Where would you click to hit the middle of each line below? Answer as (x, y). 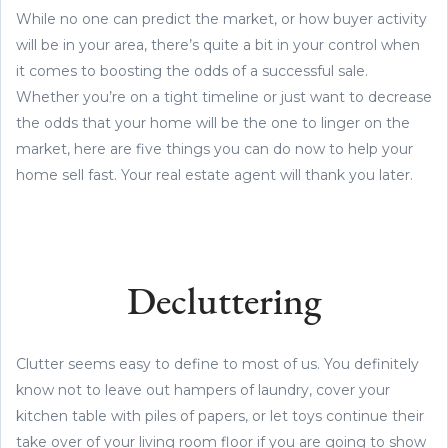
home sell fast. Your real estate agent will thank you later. (214, 174)
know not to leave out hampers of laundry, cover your (203, 389)
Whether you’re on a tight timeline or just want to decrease (224, 96)
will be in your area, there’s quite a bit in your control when (218, 44)
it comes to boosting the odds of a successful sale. (192, 70)
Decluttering (224, 304)
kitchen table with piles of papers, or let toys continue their (220, 415)
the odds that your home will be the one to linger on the (213, 122)
